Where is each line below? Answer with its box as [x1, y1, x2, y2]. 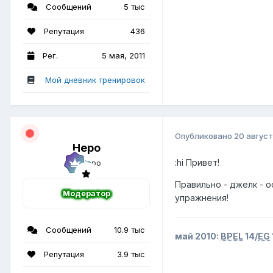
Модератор [62, 188, 110, 199]
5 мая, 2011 [102, 50, 145, 60]
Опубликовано [175, 131, 234, 141]
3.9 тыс [117, 249, 145, 260]
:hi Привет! [175, 157, 219, 168]
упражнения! [175, 192, 229, 203]
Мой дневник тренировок [45, 74, 145, 85]
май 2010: [175, 230, 221, 241]
